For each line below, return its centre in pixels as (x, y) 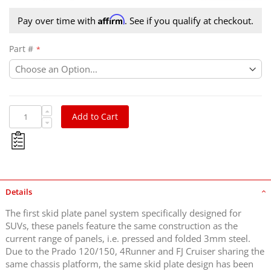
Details (19, 191)
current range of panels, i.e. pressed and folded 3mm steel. (128, 238)
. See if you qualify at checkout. (189, 20)
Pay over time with (58, 20)
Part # (21, 48)
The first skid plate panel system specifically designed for (123, 213)
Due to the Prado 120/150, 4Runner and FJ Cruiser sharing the (135, 251)
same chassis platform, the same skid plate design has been (129, 263)
